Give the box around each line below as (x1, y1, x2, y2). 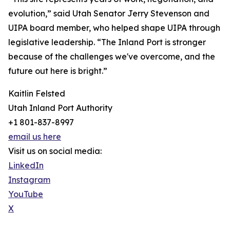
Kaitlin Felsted (8, 88, 65, 99)
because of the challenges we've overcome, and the (8, 51, 215, 62)
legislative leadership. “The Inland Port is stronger (8, 37, 206, 48)
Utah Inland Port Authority (8, 103, 112, 113)
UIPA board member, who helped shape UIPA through (8, 23, 220, 33)
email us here (8, 131, 61, 142)
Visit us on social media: (8, 146, 102, 157)
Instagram (8, 175, 50, 185)
